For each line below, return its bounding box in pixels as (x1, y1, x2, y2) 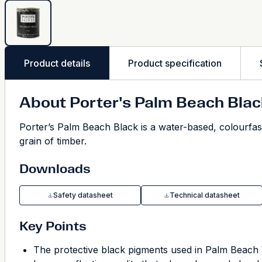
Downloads (19, 161, 91, 177)
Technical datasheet (170, 191, 240, 199)
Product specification (128, 57, 222, 69)
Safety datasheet (53, 191, 113, 199)
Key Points (19, 218, 87, 234)
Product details (24, 57, 90, 69)
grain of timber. (19, 135, 87, 147)
